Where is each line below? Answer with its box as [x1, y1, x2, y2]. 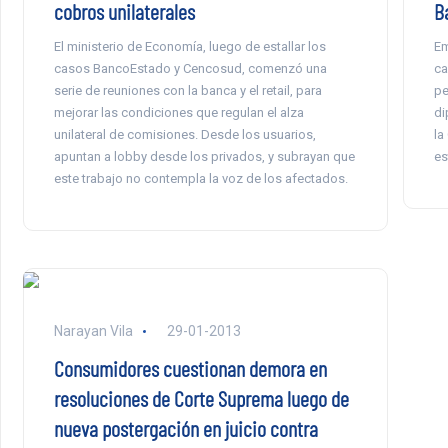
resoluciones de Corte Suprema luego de [53, 385, 349, 411]
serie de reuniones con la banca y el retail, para [53, 83, 322, 98]
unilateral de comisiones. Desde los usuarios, [53, 127, 316, 142]
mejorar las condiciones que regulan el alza [53, 105, 304, 120]
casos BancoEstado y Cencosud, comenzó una [53, 61, 327, 76]
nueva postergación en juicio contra [53, 415, 318, 441]
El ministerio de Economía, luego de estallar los [53, 39, 326, 54]
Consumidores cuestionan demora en [53, 355, 327, 381]
